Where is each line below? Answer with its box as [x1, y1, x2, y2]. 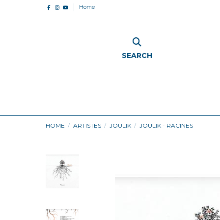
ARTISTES [73, 121, 101, 129]
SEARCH [121, 51, 152, 60]
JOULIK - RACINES [139, 121, 193, 129]
